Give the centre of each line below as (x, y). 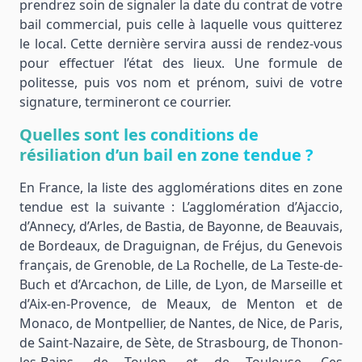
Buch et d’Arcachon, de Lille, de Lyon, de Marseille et (181, 284)
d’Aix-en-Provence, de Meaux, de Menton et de (181, 304)
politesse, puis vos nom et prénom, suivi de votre (181, 82)
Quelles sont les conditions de (139, 135)
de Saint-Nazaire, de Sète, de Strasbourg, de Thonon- (181, 343)
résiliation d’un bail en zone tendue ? (166, 155)
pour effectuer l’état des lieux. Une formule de (181, 63)
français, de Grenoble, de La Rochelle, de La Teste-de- (181, 265)
